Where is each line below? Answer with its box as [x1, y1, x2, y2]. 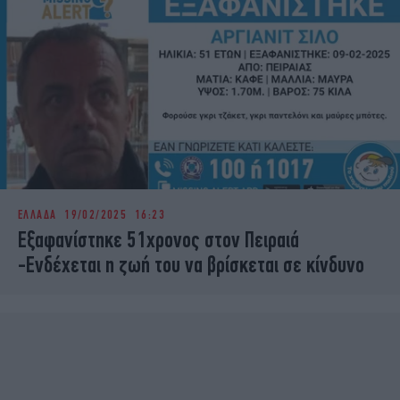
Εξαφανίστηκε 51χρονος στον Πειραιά [18, 227, 299, 253]
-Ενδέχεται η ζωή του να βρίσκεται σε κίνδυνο [18, 252, 364, 278]
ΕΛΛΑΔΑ [18, 207, 57, 222]
